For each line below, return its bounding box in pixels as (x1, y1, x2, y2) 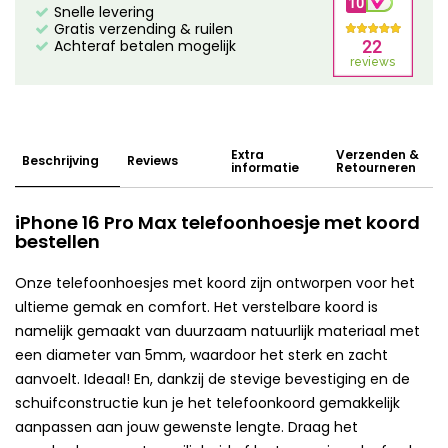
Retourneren (335, 158, 416, 176)
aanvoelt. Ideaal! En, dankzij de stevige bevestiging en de (15, 368, 410, 389)
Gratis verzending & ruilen (54, 18, 233, 39)
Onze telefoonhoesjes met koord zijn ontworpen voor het (15, 272, 415, 293)
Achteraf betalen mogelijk (54, 35, 236, 56)
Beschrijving (22, 151, 99, 169)
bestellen (15, 228, 100, 254)
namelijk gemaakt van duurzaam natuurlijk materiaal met (15, 320, 420, 341)
